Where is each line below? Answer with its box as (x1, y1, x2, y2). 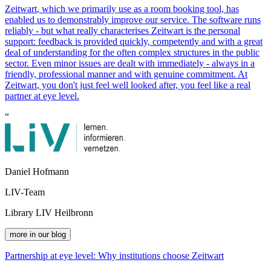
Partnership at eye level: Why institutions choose (5, 250, 192, 261)
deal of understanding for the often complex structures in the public (5, 47, 260, 57)
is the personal (183, 25, 240, 36)
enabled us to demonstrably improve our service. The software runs (5, 14, 261, 25)
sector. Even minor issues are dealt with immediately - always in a (5, 57, 255, 68)
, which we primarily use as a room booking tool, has (37, 3, 239, 14)
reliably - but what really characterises (5, 25, 151, 36)
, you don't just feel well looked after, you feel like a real (37, 79, 250, 90)
